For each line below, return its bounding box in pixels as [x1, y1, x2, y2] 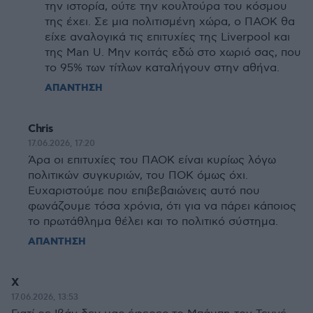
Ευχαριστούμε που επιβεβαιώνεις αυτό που [28, 184, 260, 198]
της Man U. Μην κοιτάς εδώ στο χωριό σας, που [45, 46, 301, 59]
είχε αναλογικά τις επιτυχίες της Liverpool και [45, 31, 290, 44]
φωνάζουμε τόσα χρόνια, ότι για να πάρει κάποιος [28, 200, 296, 213]
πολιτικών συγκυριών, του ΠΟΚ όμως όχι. [28, 169, 248, 182]
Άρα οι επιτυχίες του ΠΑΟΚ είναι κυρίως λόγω [28, 154, 276, 167]
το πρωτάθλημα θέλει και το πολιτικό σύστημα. [28, 215, 278, 228]
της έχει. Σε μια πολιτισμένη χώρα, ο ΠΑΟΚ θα [45, 15, 295, 29]
